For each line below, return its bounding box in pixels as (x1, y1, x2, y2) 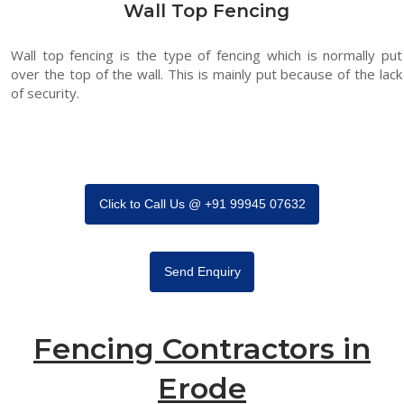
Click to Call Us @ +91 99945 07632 (98, 197, 306, 212)
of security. (11, 84, 79, 102)
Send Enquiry (163, 264, 241, 280)
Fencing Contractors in (33, 330, 371, 366)
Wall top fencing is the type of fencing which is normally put (11, 46, 402, 64)
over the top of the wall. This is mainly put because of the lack (11, 65, 402, 83)
